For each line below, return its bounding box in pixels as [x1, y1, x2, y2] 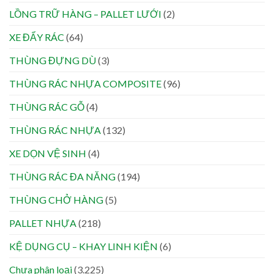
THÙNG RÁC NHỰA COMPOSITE [9, 77, 161, 89]
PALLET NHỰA [9, 217, 76, 229]
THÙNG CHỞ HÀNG [9, 193, 103, 206]
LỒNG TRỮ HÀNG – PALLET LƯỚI [9, 7, 161, 20]
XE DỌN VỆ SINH [9, 147, 86, 159]
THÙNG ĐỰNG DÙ [9, 54, 96, 66]
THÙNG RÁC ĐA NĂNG [9, 170, 116, 182]
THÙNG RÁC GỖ [9, 100, 84, 113]
